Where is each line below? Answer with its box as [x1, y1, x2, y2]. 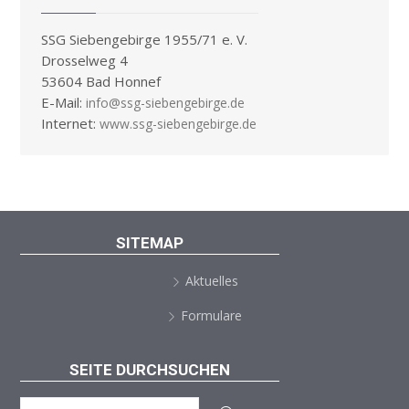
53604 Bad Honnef [40, 72, 161, 91]
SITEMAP [116, 233, 184, 252]
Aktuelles [184, 271, 238, 289]
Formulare [181, 306, 242, 324]
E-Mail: [40, 93, 86, 112]
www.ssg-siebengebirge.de [99, 115, 257, 133]
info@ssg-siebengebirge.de [85, 94, 245, 112]
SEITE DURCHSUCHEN [69, 361, 230, 380]
